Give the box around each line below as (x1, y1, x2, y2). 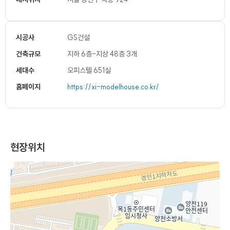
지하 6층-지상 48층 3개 (67, 49, 137, 59)
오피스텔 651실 (67, 66, 111, 75)
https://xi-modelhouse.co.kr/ (67, 82, 159, 91)
